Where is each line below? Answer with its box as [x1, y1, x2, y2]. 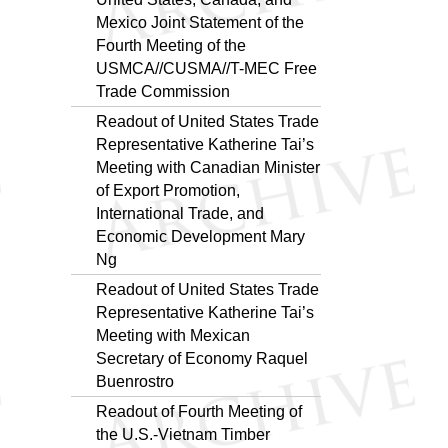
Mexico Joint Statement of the [96, 13, 304, 31]
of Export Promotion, [96, 181, 240, 199]
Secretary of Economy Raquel [96, 349, 308, 367]
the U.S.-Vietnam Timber [96, 425, 270, 443]
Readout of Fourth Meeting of [96, 402, 302, 420]
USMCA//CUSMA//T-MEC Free [96, 59, 317, 77]
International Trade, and [96, 204, 264, 222]
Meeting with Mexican [96, 326, 250, 344]
